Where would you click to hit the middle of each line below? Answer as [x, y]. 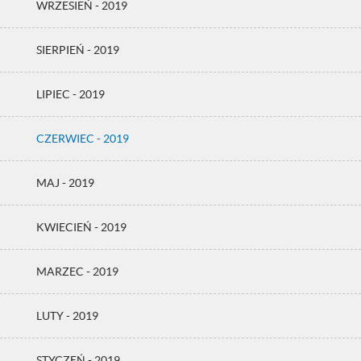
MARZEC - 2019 [77, 272]
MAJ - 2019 [65, 183]
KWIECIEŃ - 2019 [81, 227]
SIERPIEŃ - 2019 [78, 50]
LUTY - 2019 [67, 316]
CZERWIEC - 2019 [83, 139]
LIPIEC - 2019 [71, 94]
